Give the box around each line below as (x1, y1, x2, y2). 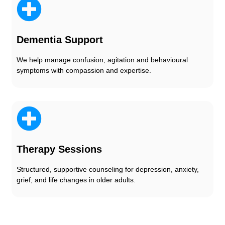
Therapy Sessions (17, 143, 102, 155)
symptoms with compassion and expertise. (17, 66, 151, 74)
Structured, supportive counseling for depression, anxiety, (17, 165, 199, 173)
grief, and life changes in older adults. (17, 175, 136, 184)
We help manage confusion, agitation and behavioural (17, 55, 188, 64)
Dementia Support (17, 34, 103, 45)
